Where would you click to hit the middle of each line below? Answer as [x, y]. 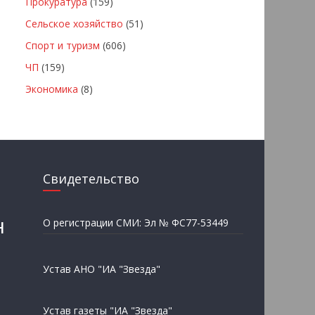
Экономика [52, 89]
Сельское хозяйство [74, 23]
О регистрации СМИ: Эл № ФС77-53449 [136, 222]
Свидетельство [91, 178]
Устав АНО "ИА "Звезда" [102, 269]
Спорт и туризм [63, 45]
